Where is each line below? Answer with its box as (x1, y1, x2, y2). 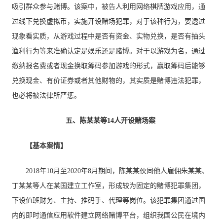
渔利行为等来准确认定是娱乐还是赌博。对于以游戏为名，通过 (12, 47, 206, 55)
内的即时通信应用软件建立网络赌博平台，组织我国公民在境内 (12, 212, 206, 219)
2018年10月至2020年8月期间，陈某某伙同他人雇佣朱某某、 (26, 167, 209, 175)
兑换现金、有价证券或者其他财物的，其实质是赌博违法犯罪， (12, 77, 206, 84)
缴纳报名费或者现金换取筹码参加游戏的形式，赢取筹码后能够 (12, 62, 206, 70)
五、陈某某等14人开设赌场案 (66, 117, 155, 124)
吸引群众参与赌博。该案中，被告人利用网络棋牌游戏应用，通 (12, 3, 206, 10)
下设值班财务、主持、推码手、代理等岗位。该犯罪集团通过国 (12, 197, 206, 204)
